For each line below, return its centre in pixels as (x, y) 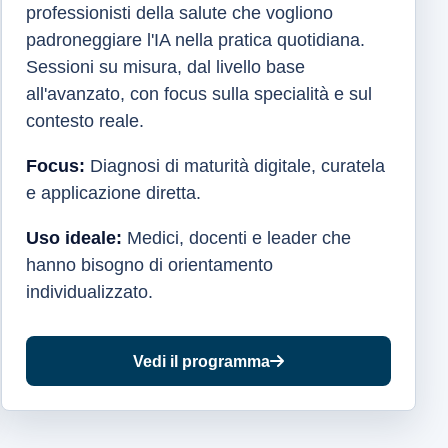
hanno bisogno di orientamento (150, 265)
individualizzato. (90, 292)
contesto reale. (85, 121)
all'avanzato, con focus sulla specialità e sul (199, 94)
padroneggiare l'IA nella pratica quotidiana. (196, 40)
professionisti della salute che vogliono (180, 13)
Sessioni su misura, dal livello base (166, 67)
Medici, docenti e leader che (237, 238)
